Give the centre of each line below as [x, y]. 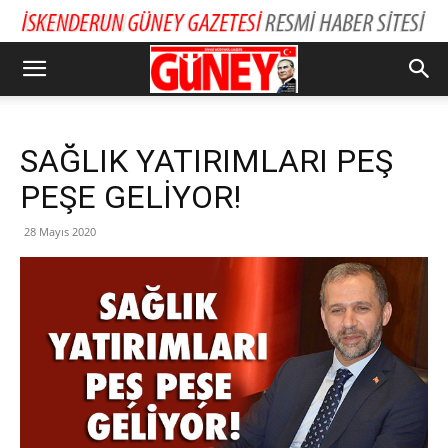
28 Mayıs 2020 [60, 231]
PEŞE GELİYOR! [130, 197]
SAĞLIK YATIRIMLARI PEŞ [206, 161]
